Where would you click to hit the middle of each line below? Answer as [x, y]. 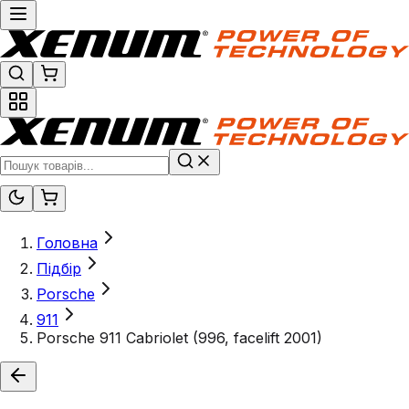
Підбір [59, 269]
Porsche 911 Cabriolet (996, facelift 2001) [179, 338]
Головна [67, 243]
